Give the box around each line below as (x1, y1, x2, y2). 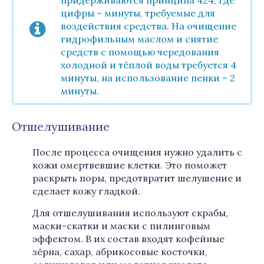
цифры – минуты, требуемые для (61, 7, 215, 19)
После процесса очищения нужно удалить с (32, 146, 242, 158)
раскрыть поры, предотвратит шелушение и (32, 172, 242, 184)
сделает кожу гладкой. (32, 185, 140, 197)
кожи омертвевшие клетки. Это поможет (32, 159, 227, 171)
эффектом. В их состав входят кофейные (32, 233, 225, 245)
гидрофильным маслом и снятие (61, 33, 218, 45)
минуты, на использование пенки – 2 (61, 72, 235, 84)
